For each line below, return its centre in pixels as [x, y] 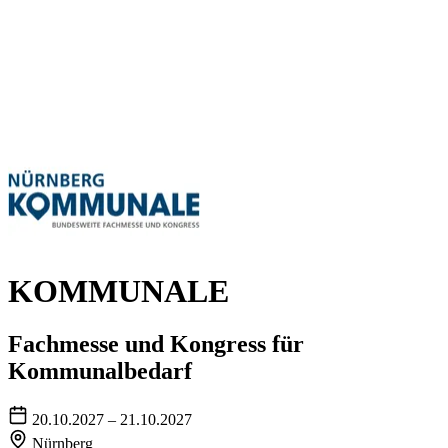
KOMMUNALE [118, 290]
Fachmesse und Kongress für [156, 344]
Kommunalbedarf [100, 371]
